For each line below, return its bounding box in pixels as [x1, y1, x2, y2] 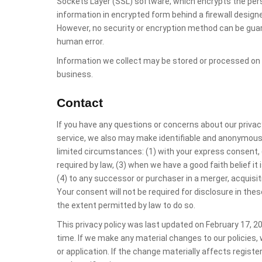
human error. [57, 37, 104, 46]
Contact [57, 96, 103, 109]
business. [57, 70, 93, 79]
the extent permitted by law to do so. [57, 201, 195, 210]
